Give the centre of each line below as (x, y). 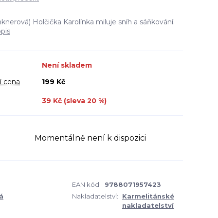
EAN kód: (86, 184)
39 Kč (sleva (64, 101)
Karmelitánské (148, 196)
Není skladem (67, 65)
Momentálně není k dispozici (90, 138)
